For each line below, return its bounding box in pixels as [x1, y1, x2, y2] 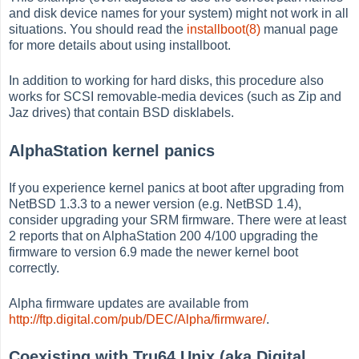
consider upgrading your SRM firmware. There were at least [9, 212, 347, 227]
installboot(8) [187, 22, 261, 37]
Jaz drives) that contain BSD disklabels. [9, 106, 235, 120]
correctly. [9, 260, 60, 275]
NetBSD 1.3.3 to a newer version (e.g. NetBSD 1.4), [9, 196, 302, 211]
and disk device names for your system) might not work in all [9, 6, 349, 21]
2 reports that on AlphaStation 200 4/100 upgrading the [9, 228, 319, 243]
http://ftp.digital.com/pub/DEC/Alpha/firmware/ [9, 312, 267, 326]
